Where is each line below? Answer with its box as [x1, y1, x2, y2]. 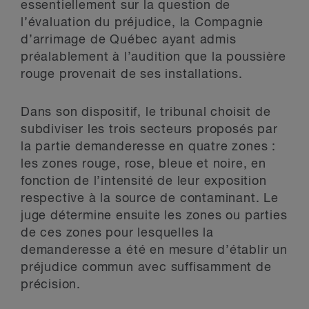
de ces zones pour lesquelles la [21, 227, 214, 239]
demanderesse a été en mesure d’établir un [21, 244, 288, 257]
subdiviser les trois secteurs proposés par [21, 123, 278, 136]
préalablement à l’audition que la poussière [21, 51, 286, 63]
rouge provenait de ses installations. [21, 68, 243, 81]
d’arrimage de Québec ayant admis [21, 34, 237, 46]
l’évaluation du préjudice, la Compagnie [21, 17, 264, 29]
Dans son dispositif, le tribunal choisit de [21, 106, 271, 119]
